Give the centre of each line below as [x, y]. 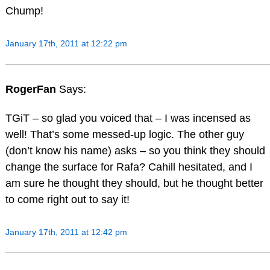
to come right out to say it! [67, 199]
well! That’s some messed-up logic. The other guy [124, 134]
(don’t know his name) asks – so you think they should [135, 150]
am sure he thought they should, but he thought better [134, 183]
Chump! [24, 11]
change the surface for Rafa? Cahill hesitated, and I [129, 167]
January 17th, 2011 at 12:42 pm [66, 232]
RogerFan [32, 89]
